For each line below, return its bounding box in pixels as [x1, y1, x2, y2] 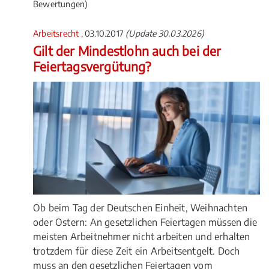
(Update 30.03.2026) [125, 28, 205, 38]
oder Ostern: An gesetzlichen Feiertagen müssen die [33, 216, 258, 229]
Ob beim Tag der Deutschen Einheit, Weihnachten [33, 202, 248, 214]
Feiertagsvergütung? [33, 58, 151, 74]
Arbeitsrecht [33, 28, 81, 38]
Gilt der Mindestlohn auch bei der [33, 42, 222, 59]
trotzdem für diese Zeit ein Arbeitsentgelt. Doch [33, 245, 240, 258]
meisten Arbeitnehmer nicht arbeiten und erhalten [33, 231, 250, 243]
